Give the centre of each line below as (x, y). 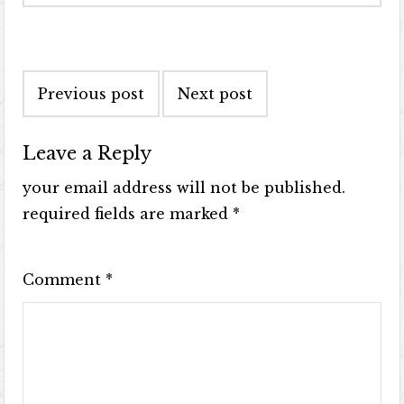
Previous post (92, 94)
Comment (64, 280)
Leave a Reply (87, 154)
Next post (216, 94)
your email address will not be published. (184, 188)
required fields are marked (128, 214)
